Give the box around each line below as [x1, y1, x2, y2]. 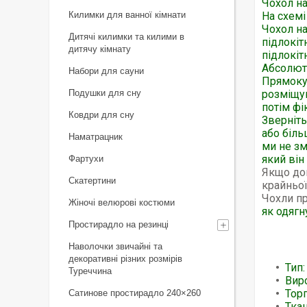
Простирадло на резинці [69, 219, 169, 230]
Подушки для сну [69, 88, 141, 98]
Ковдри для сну [69, 110, 134, 120]
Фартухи [69, 153, 103, 164]
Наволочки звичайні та [69, 241, 162, 251]
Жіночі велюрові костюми [69, 197, 175, 208]
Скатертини [69, 175, 116, 186]
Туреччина [69, 266, 112, 276]
